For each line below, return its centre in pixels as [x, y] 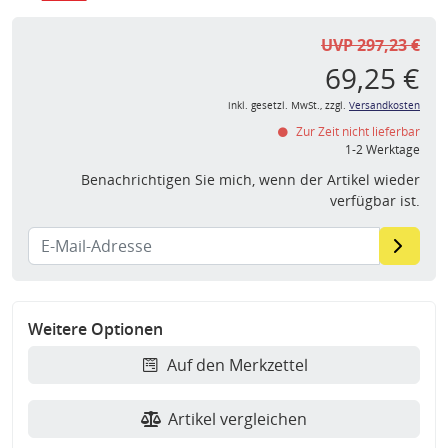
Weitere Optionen [95, 329]
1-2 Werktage [382, 150]
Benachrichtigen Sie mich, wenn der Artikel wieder [250, 180]
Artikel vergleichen [237, 419]
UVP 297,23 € [370, 45]
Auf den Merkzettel [237, 365]
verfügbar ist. [375, 201]
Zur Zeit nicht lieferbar [356, 132]
